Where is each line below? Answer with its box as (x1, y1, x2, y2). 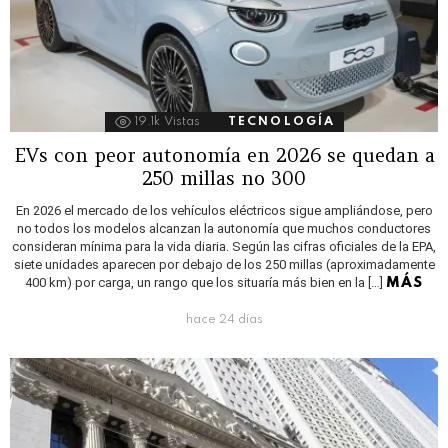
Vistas (163, 115, 200, 128)
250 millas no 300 (142, 165, 306, 190)
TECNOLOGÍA (227, 115, 336, 128)
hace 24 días (185, 313, 263, 326)
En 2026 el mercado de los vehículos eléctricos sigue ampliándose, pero (15, 202, 433, 218)
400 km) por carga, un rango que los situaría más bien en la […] (24, 274, 386, 290)
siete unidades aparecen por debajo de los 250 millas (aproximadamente (13, 256, 435, 272)
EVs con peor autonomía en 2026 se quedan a (13, 142, 435, 167)
